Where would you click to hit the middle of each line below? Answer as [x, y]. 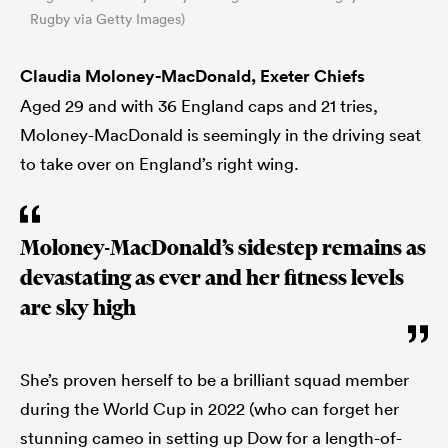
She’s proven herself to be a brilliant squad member [214, 380]
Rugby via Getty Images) [107, 19]
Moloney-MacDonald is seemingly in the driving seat [220, 135]
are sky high [78, 308]
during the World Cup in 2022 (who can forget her [209, 409]
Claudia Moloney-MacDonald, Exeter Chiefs [192, 76]
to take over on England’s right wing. [159, 164]
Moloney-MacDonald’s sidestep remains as [223, 248]
